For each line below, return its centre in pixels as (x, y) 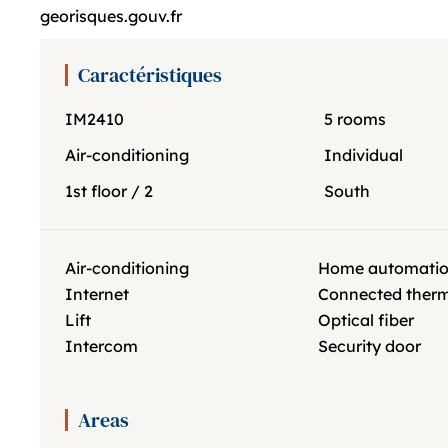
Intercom (101, 346)
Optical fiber (365, 320)
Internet (97, 294)
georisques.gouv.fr (111, 16)
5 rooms (355, 119)
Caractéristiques (150, 75)
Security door (369, 346)
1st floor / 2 (109, 191)
